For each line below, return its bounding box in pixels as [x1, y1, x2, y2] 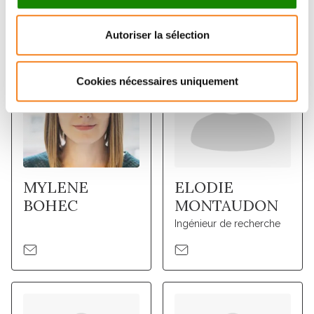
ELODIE [174, 177, 233, 198]
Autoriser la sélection [104, 29, 210, 41]
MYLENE [23, 177, 88, 198]
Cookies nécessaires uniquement [76, 74, 238, 87]
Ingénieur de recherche [174, 218, 280, 230]
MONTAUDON [174, 196, 278, 216]
